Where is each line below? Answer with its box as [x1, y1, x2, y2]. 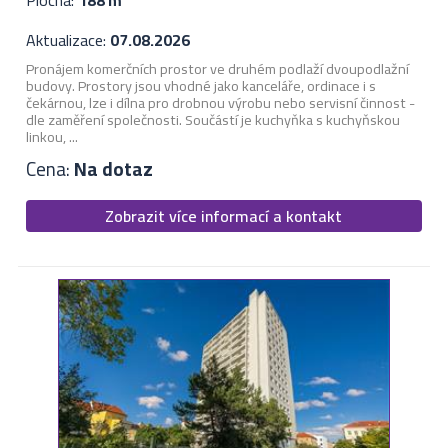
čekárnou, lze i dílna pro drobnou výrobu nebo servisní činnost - [25, 89, 415, 117]
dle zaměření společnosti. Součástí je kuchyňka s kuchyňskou [25, 106, 400, 134]
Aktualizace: [25, 25, 110, 56]
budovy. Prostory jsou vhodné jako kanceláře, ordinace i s [25, 72, 376, 100]
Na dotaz [73, 150, 153, 187]
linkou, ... [25, 123, 78, 151]
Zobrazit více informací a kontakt [105, 201, 343, 232]
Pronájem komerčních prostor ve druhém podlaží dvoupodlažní [25, 55, 409, 83]
